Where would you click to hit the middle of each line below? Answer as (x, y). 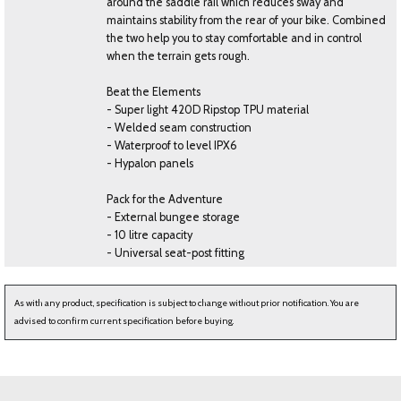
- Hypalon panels (150, 164)
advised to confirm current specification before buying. (124, 321)
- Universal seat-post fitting (175, 253)
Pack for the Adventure (165, 200)
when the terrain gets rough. (178, 56)
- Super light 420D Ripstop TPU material (208, 110)
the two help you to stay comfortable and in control (234, 38)
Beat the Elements (154, 92)
